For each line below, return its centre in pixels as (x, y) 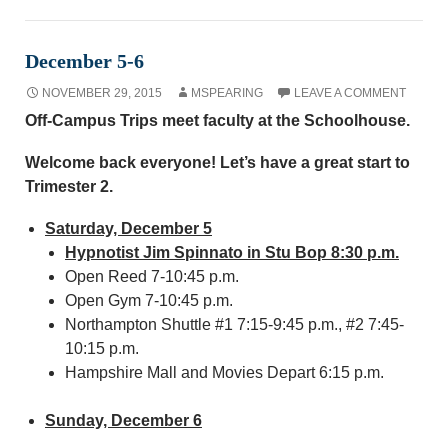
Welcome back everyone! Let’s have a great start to (217, 162)
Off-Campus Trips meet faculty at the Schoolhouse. (217, 120)
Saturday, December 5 (128, 228)
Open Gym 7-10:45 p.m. (149, 300)
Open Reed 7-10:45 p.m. (152, 276)
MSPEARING (227, 93)
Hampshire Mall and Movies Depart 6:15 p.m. (224, 372)
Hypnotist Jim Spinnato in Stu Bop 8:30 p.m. (232, 252)
